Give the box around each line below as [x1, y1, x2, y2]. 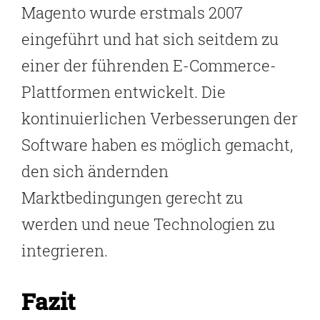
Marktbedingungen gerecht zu [21, 186, 243, 208]
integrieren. [21, 239, 108, 261]
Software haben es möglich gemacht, [21, 134, 293, 155]
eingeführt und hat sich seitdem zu [21, 28, 279, 49]
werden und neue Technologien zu [21, 213, 275, 234]
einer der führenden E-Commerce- [21, 54, 276, 76]
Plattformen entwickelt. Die [21, 81, 226, 102]
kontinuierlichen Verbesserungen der [21, 107, 298, 129]
